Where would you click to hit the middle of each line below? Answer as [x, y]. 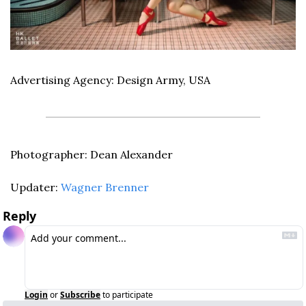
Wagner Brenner [105, 187]
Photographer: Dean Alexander [92, 154]
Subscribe [80, 294]
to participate [128, 294]
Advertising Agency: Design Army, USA [110, 80]
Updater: [36, 187]
